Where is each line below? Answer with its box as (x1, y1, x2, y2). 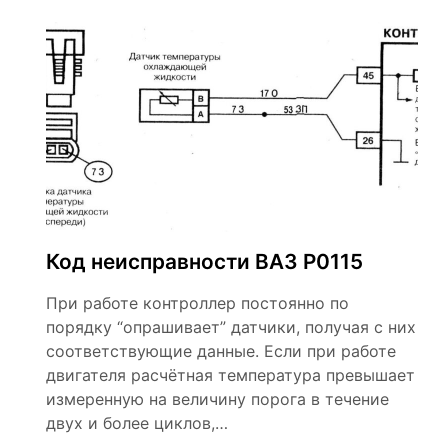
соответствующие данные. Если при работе (46, 341, 396, 361)
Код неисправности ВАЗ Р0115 (46, 249, 363, 274)
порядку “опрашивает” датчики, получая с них (46, 317, 416, 337)
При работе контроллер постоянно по (46, 293, 349, 313)
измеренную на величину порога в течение (46, 389, 389, 409)
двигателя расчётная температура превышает (46, 365, 415, 385)
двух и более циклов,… (46, 413, 228, 433)
